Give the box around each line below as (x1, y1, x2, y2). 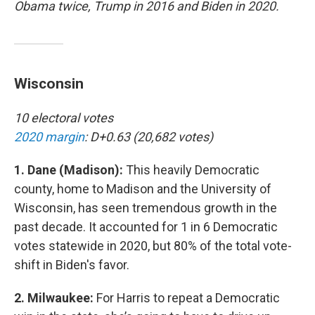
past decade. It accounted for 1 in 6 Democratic (14, 219, 278, 234)
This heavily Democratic (126, 162, 259, 177)
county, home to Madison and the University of (14, 181, 271, 196)
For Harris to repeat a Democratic (96, 290, 280, 305)
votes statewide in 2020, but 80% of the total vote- (14, 238, 292, 253)
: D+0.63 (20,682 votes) (84, 129, 213, 144)
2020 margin (14, 129, 84, 144)
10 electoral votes (14, 110, 113, 125)
